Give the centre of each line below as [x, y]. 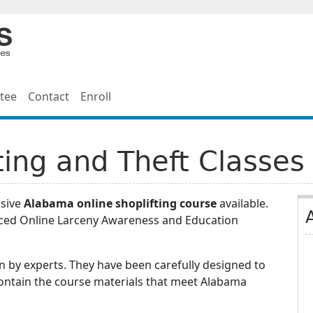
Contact [49, 96]
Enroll [96, 96]
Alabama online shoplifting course [120, 203]
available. [242, 203]
